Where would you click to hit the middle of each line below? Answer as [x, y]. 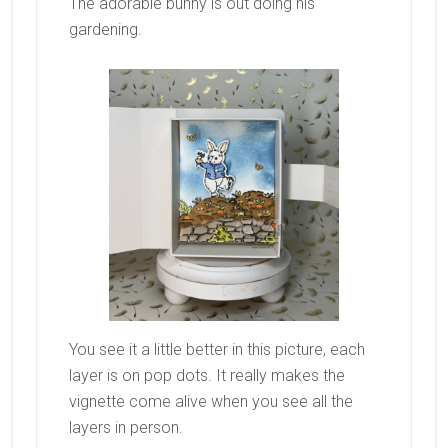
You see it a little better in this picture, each [216, 350]
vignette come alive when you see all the [210, 402]
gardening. [105, 29]
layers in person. [125, 428]
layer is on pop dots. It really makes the [206, 376]
